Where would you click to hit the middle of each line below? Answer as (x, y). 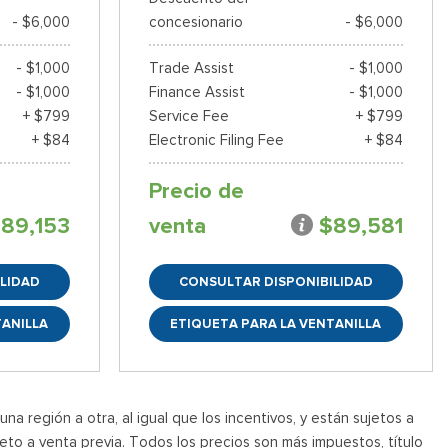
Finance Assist (196, 91)
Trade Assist (191, 67)
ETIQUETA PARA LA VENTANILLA (276, 323)
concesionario (195, 21)
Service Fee (188, 115)
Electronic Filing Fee (216, 139)
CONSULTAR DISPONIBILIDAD (275, 281)
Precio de (196, 190)
